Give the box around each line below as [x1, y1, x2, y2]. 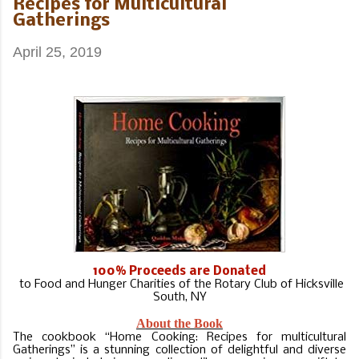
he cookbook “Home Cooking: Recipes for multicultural [20, 330, 346, 344]
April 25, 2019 [13, 43, 102, 60]
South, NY [152, 290, 207, 304]
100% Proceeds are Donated [93, 264, 266, 278]
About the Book [136, 316, 223, 330]
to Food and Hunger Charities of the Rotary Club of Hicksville [15, 277, 344, 291]
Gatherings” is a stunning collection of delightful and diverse [13, 343, 346, 357]
